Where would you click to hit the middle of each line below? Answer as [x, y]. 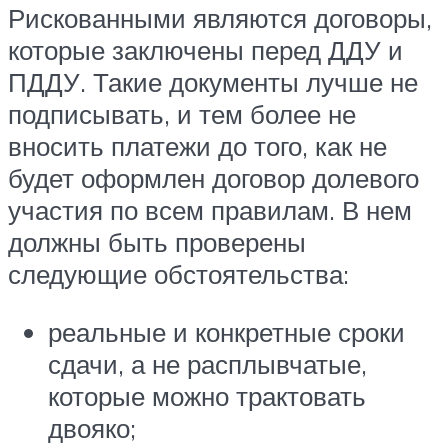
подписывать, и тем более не [182, 114]
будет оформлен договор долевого [213, 178]
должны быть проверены [157, 242]
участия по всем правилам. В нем [210, 210]
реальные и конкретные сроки [226, 331]
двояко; [92, 427]
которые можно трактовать [207, 395]
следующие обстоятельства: [178, 274]
